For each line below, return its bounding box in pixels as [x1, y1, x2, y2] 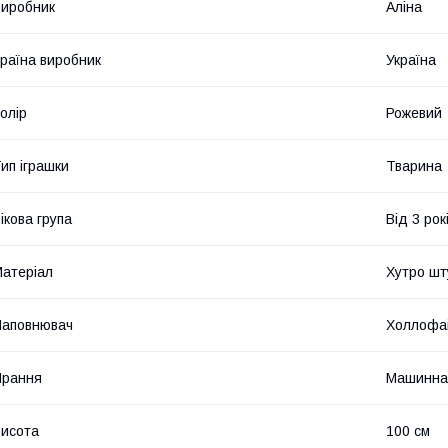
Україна [386, 52, 436, 69]
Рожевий [386, 105, 442, 122]
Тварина [386, 158, 442, 175]
